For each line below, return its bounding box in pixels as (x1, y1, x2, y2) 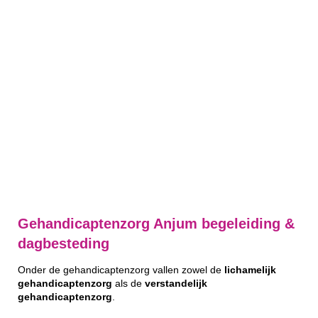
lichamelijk (224, 264, 276, 275)
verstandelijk (145, 278, 207, 289)
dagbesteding (18, 236, 109, 251)
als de (112, 278, 145, 289)
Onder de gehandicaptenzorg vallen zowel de (18, 264, 224, 275)
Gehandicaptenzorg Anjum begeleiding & (18, 216, 295, 231)
